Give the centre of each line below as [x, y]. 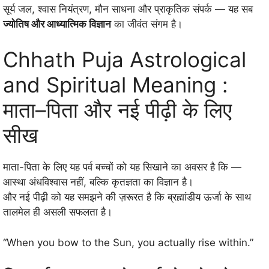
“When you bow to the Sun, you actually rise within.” [128, 242]
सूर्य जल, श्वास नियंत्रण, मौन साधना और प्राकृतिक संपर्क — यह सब [128, 9]
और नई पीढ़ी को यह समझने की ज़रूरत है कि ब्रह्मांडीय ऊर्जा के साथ [127, 197]
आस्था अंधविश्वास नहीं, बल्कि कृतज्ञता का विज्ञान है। [98, 182]
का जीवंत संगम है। [147, 24]
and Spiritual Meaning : [116, 85]
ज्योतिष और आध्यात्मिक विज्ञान [57, 24]
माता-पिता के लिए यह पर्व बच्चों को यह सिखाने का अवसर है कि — [122, 167]
